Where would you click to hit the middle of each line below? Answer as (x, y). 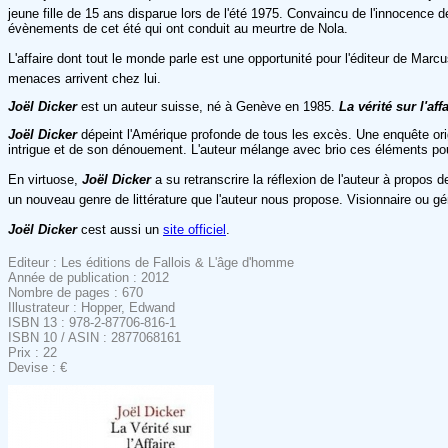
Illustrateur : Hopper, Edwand (91, 307)
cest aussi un (120, 229)
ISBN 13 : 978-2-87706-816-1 (92, 322)
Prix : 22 (32, 352)
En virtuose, (45, 179)
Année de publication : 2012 (88, 277)
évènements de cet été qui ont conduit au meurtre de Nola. (178, 28)
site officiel (194, 229)
